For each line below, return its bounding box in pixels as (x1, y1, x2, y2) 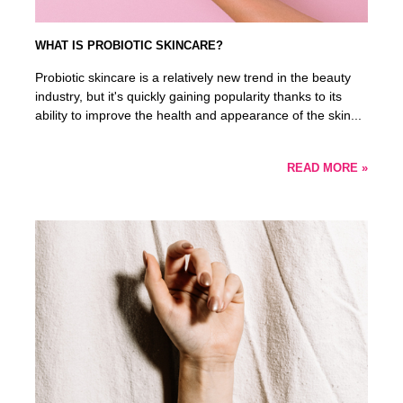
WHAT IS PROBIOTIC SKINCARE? (35, 39, 224, 53)
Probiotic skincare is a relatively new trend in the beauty (35, 70, 352, 85)
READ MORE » (286, 161, 368, 175)
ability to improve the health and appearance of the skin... (35, 108, 363, 123)
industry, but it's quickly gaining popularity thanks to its (35, 89, 343, 104)
